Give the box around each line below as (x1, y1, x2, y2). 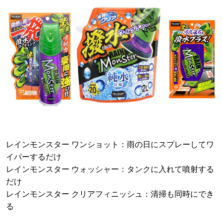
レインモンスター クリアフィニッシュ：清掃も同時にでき (6, 189, 214, 198)
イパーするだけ (6, 152, 61, 161)
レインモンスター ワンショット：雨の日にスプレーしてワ (6, 140, 214, 149)
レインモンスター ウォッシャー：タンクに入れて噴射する (6, 165, 214, 173)
